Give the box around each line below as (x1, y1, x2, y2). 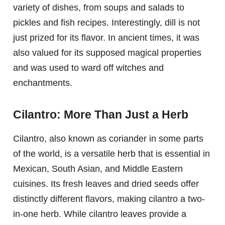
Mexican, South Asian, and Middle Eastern (13, 163, 183, 174)
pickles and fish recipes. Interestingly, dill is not (13, 17, 200, 28)
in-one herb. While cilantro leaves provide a (13, 208, 186, 219)
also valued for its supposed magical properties (13, 47, 201, 58)
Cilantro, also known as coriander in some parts (13, 133, 203, 144)
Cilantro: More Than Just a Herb (13, 107, 188, 121)
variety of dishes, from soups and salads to (13, 2, 184, 13)
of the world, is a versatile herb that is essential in (13, 148, 210, 159)
